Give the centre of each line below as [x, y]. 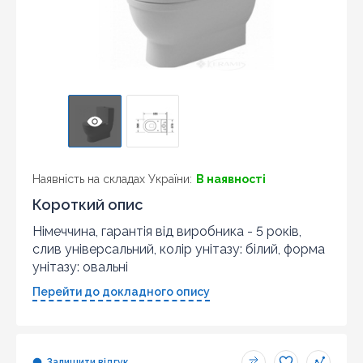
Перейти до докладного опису [121, 291]
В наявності [231, 179]
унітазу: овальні [80, 267]
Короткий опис [88, 204]
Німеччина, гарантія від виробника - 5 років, [167, 231]
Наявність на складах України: [112, 179]
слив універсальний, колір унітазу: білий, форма [179, 249]
